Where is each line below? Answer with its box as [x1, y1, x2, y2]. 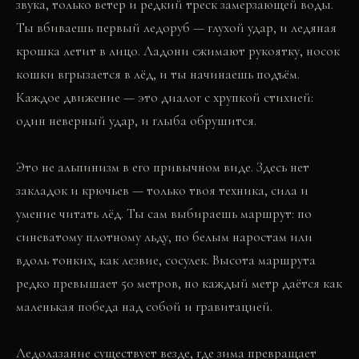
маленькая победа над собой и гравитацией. [16, 298, 272, 315]
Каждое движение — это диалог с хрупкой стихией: [16, 89, 313, 106]
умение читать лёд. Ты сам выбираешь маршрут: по [16, 205, 312, 222]
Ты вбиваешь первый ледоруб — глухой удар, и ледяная [16, 19, 337, 36]
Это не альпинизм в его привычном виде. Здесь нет [16, 159, 309, 175]
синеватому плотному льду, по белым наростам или [16, 228, 313, 245]
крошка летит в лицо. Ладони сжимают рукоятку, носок [16, 42, 340, 59]
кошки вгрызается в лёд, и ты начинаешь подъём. [16, 66, 300, 83]
